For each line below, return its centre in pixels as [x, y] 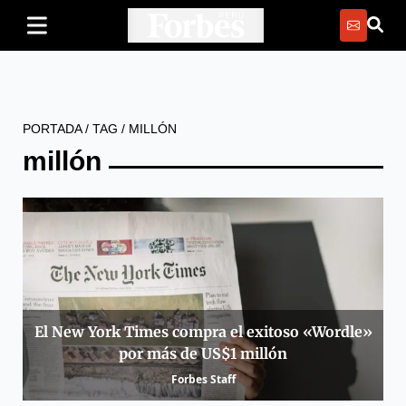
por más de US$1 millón [203, 354]
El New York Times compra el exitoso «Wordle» [203, 332]
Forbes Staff [203, 380]
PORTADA [52, 129]
